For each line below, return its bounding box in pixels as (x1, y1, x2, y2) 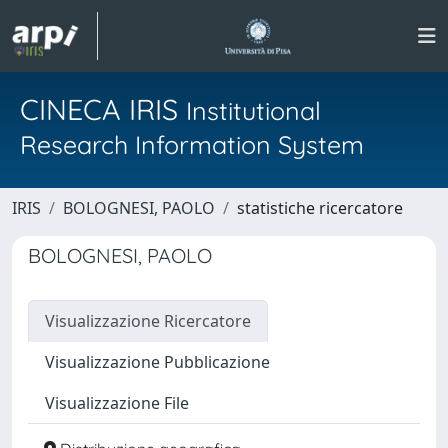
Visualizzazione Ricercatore (45, 310, 251, 332)
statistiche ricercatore (237, 197, 403, 219)
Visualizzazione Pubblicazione (45, 351, 270, 373)
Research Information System (20, 129, 364, 160)
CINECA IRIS (20, 91, 186, 127)
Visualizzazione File (45, 392, 189, 414)
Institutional (186, 95, 321, 126)
